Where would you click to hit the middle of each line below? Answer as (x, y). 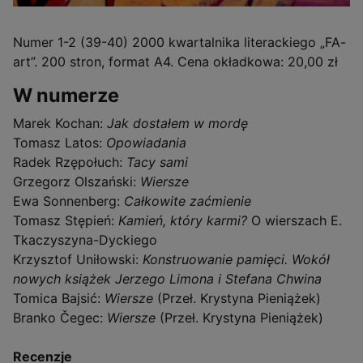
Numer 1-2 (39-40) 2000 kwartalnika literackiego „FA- (179, 42)
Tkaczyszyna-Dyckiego (85, 239)
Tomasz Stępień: (66, 220)
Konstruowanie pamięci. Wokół (236, 259)
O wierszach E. (295, 220)
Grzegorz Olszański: (77, 181)
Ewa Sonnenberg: (68, 201)
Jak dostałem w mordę (177, 123)
